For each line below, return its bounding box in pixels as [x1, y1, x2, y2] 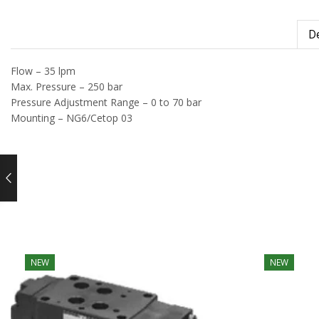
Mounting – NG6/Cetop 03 [11, 111, 132, 125]
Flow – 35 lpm [11, 64, 75, 78]
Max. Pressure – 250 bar [11, 80, 122, 94]
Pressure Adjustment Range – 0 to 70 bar [11, 95, 202, 110]
